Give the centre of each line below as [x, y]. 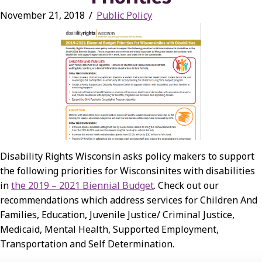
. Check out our [186, 186]
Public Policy [124, 15]
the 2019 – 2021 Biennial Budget [82, 186]
